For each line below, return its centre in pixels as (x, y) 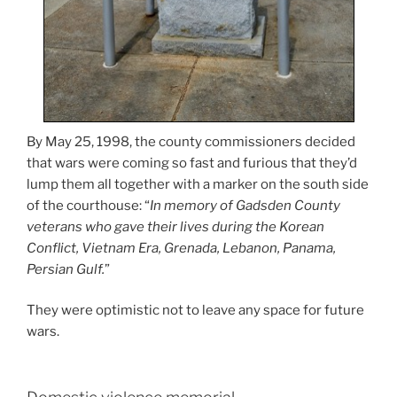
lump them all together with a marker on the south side (198, 184)
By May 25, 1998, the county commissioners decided (191, 141)
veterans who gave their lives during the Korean (175, 226)
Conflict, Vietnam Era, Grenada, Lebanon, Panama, (181, 248)
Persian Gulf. (66, 269)
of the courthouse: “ (88, 205)
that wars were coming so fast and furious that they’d (192, 163)
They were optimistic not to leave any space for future (195, 311)
